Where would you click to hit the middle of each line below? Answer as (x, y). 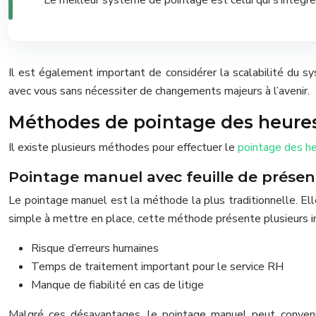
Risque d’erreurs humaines (95, 248)
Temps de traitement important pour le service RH (157, 266)
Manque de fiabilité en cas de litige (117, 285)
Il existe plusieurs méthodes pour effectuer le (123, 147)
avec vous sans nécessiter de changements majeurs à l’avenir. (159, 91)
